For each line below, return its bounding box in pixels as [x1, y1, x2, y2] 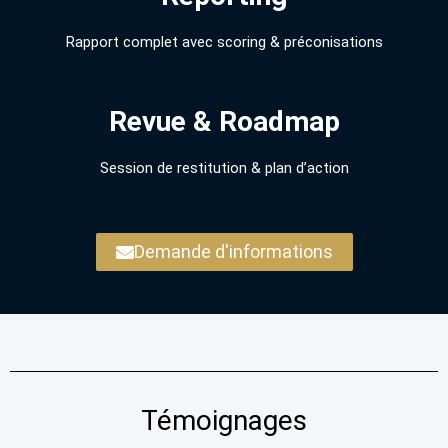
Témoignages [141, 404, 307, 437]
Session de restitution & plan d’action [99, 158, 349, 177]
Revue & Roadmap [108, 104, 340, 138]
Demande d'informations [133, 241, 333, 262]
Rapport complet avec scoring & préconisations [65, 33, 383, 51]
